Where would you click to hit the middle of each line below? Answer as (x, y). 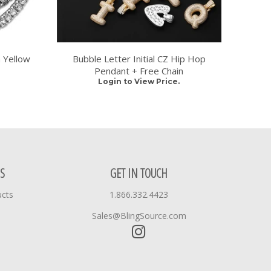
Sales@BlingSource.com (139, 215)
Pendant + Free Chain (139, 70)
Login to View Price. (139, 81)
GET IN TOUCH (139, 173)
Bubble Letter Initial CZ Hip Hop (139, 58)
